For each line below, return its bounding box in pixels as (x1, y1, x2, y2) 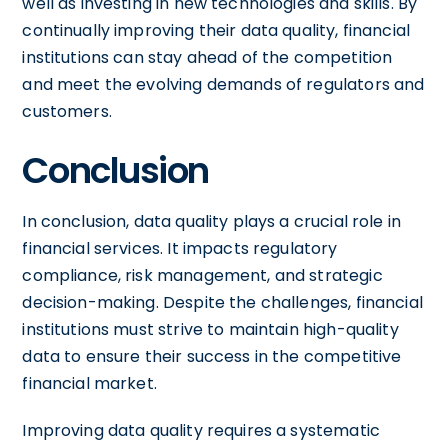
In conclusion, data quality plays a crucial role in (22, 209, 402, 233)
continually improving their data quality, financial (22, 18, 411, 42)
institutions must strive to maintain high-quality (22, 317, 399, 341)
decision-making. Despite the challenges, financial (22, 290, 423, 314)
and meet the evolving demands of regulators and (22, 72, 425, 96)
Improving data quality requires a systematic (22, 418, 380, 442)
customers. (22, 99, 112, 123)
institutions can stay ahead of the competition (22, 45, 393, 69)
